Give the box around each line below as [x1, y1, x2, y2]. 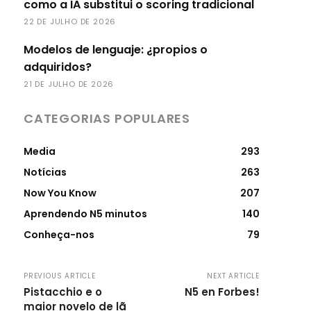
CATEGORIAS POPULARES [24, 110, 190, 127]
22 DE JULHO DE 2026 [24, 16, 117, 27]
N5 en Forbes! [184, 285, 260, 299]
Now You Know [24, 186, 96, 200]
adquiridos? [24, 59, 92, 75]
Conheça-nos [24, 228, 94, 242]
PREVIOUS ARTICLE [24, 271, 96, 281]
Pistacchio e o [24, 285, 102, 299]
